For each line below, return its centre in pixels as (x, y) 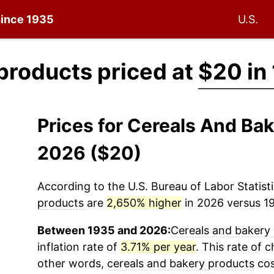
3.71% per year (158, 247)
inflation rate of (79, 247)
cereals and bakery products (180, 263)
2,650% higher (144, 203)
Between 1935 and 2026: (104, 230)
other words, (72, 263)
